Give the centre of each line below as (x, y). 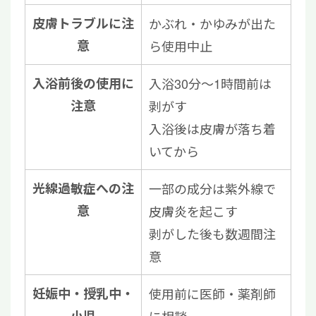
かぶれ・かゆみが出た (212, 24)
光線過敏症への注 (83, 189)
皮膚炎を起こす (193, 211)
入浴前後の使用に (83, 84)
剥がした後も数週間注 (212, 234)
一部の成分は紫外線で (212, 189)
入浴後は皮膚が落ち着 (212, 129)
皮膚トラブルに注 (83, 24)
